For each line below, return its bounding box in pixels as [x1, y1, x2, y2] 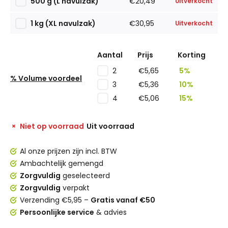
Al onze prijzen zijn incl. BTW [20, 146, 117, 156]
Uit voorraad [87, 121, 134, 131]
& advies [94, 207, 127, 217]
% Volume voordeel [10, 73, 82, 83]
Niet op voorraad [20, 121, 84, 131]
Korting [178, 50, 206, 60]
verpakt [61, 183, 90, 193]
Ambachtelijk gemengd [20, 158, 103, 168]
